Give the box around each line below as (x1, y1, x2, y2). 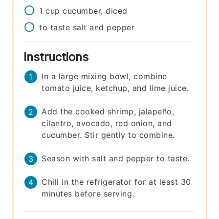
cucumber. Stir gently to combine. (42, 130, 175, 140)
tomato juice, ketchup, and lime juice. (42, 83, 189, 93)
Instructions (23, 50, 92, 65)
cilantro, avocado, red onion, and (42, 118, 172, 129)
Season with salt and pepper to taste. (42, 153, 190, 164)
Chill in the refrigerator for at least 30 (42, 177, 191, 187)
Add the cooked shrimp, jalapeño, (42, 107, 175, 117)
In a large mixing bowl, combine (42, 71, 167, 82)
